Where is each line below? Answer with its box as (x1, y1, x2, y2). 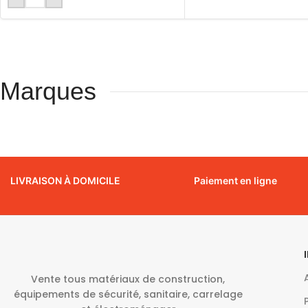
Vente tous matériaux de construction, (31, 272, 225, 287)
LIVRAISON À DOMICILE (10, 175, 120, 187)
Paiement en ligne (193, 175, 277, 187)
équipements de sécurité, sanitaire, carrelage (13, 287, 243, 302)
